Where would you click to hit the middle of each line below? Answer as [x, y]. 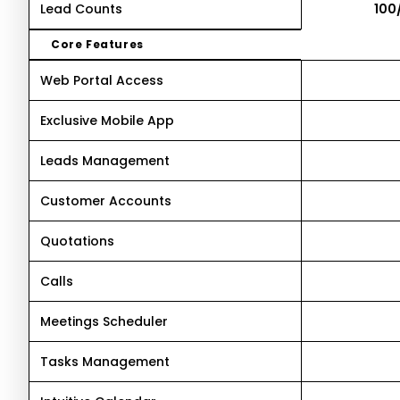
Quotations [77, 241]
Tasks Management [105, 362]
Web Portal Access [102, 80]
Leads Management [105, 161]
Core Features [97, 44]
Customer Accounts [106, 201]
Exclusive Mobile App [107, 121]
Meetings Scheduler [104, 321]
